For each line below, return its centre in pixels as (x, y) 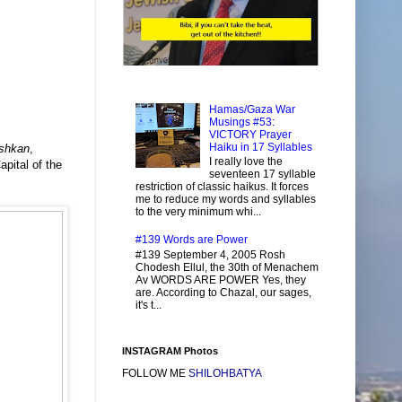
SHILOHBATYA (225, 374)
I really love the (245, 162)
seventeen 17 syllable (262, 175)
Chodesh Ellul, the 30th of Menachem (227, 267)
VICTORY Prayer (250, 135)
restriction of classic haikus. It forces (222, 187)
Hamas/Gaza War (252, 110)
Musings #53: (241, 122)
